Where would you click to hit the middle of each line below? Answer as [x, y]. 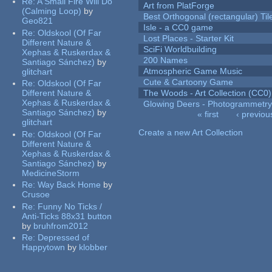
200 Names [166, 60]
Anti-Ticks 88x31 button [67, 216]
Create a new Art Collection [191, 133]
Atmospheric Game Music [193, 71]
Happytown [44, 247]
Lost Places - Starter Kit [189, 39]
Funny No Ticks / [70, 206]
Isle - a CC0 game [178, 28]
